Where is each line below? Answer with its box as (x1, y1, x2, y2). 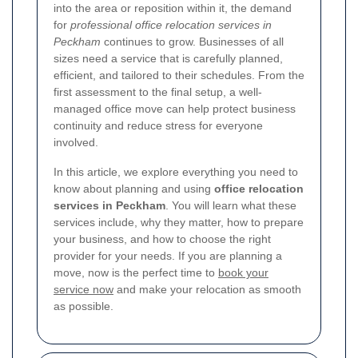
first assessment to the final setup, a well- (54, 86, 262, 98)
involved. (54, 136, 98, 149)
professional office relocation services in (70, 18, 272, 31)
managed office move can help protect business (54, 102, 296, 115)
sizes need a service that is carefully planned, (54, 52, 283, 65)
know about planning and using (54, 182, 214, 195)
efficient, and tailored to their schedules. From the (54, 69, 304, 82)
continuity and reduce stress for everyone (54, 119, 263, 132)
